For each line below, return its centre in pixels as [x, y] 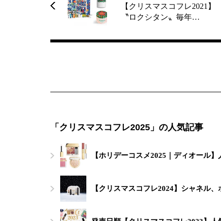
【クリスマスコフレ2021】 [168, 6]
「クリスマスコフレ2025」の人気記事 [127, 127]
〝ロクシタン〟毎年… [160, 17]
